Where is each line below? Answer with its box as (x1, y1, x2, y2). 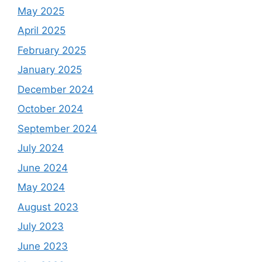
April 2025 (18, 25, 65, 37)
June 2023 (18, 240, 68, 252)
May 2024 (18, 181, 65, 194)
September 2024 (18, 122, 97, 135)
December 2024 (18, 83, 94, 95)
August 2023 (18, 201, 78, 213)
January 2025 (18, 64, 82, 76)
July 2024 (18, 142, 64, 154)
